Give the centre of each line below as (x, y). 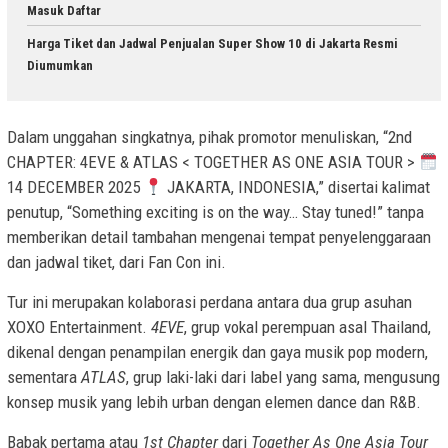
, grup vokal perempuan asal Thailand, (307, 327)
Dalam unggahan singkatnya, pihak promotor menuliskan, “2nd (209, 137)
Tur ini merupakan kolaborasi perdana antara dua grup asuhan (209, 302)
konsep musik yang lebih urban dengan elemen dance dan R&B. (214, 402)
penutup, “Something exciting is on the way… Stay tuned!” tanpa (215, 212)
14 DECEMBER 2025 (75, 187)
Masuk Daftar (64, 10)
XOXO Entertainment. (79, 327)
